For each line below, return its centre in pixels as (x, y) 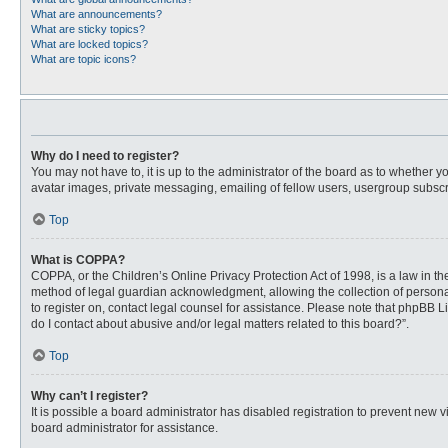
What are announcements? (96, 14)
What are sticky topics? (88, 29)
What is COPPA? (78, 260)
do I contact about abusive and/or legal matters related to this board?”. (220, 324)
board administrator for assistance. (124, 428)
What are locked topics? (89, 44)
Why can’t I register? (89, 396)
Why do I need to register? (105, 156)
